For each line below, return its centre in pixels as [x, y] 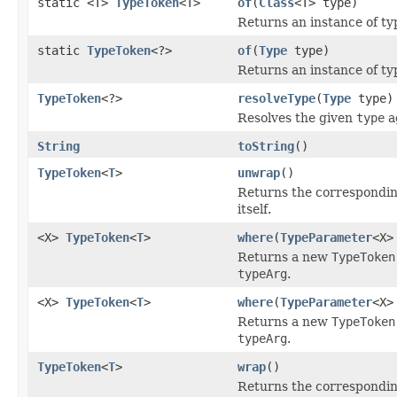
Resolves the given [297, 117]
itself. [254, 209]
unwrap [259, 172]
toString [266, 146]
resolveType [276, 98]
